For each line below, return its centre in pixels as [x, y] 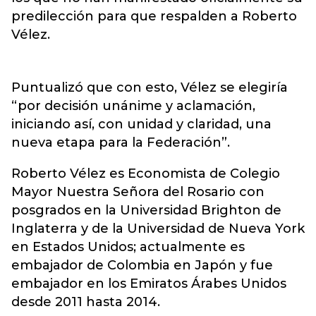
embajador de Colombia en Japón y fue [142, 265]
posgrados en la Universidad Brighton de [146, 210]
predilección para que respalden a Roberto [154, 16]
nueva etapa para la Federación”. [121, 142]
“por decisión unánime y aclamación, [133, 106]
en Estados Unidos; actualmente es [128, 247]
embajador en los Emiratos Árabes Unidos [149, 284]
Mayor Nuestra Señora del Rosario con [138, 192]
